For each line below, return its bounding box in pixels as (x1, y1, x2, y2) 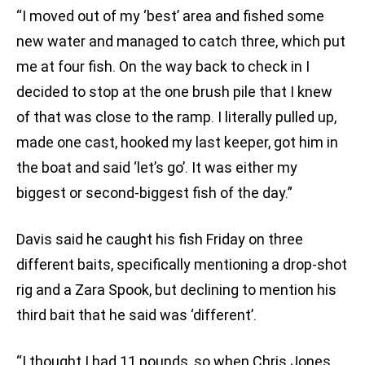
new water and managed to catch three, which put (16, 33, 345, 51)
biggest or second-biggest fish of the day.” (16, 184, 292, 202)
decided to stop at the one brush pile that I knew (16, 83, 332, 101)
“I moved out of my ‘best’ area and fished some (16, 7, 324, 25)
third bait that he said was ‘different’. (16, 306, 257, 324)
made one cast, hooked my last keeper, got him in (16, 134, 338, 152)
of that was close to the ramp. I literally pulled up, (16, 108, 336, 126)
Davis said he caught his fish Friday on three (16, 231, 303, 248)
